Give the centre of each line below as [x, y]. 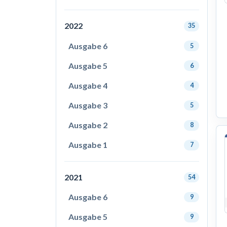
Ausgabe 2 [88, 125]
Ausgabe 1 [88, 145]
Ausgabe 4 [88, 85]
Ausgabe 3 [88, 105]
